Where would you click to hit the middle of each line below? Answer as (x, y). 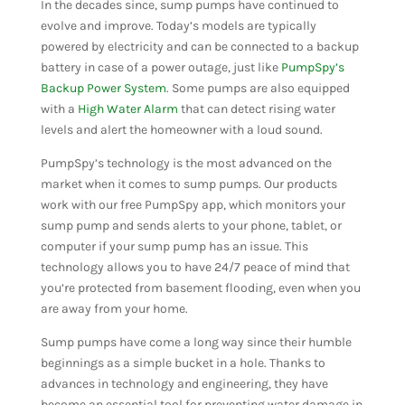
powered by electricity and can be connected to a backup (199, 47)
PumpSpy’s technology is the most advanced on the (186, 164)
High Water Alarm (127, 109)
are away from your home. (114, 309)
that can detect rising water (256, 109)
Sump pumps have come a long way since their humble (196, 343)
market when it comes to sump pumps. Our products (188, 184)
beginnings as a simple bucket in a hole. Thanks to (183, 363)
